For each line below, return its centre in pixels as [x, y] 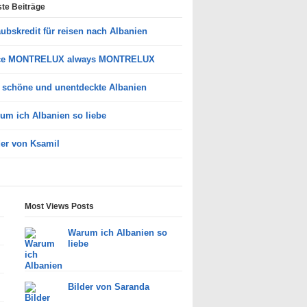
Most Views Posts [59, 206]
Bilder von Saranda [108, 286]
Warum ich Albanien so [117, 232]
